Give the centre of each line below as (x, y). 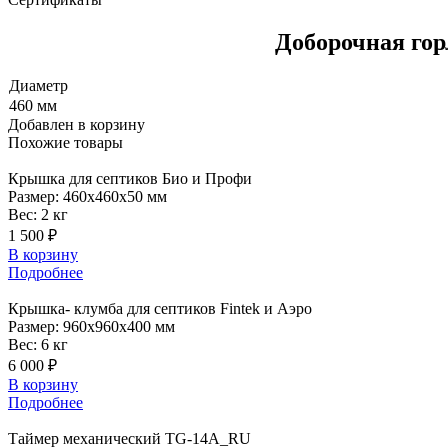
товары (96, 142)
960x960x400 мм (119, 326)
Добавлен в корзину (76, 124)
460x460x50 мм (115, 196)
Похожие (39, 142)
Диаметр (38, 85)
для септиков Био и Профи (160, 178)
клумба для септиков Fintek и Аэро (193, 308)
